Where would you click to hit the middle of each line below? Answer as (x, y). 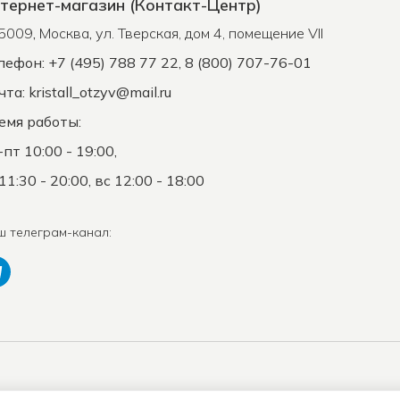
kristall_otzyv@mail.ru (100, 92)
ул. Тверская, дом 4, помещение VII (209, 33)
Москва (64, 33)
